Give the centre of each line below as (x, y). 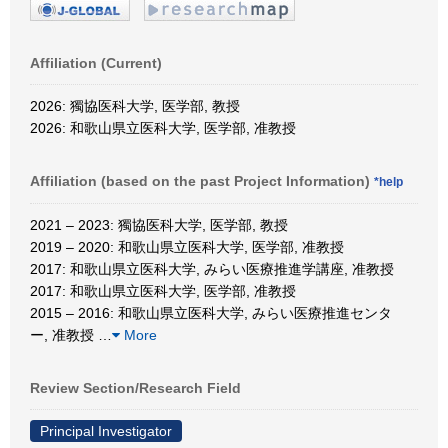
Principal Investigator (106, 430)
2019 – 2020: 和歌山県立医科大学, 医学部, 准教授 (187, 246)
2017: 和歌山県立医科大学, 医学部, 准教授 (163, 290)
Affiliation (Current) (96, 62)
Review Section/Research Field (135, 387)
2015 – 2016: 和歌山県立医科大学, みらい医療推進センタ (211, 312)
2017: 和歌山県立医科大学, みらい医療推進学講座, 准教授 (212, 268)
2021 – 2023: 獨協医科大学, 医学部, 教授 (159, 224)
